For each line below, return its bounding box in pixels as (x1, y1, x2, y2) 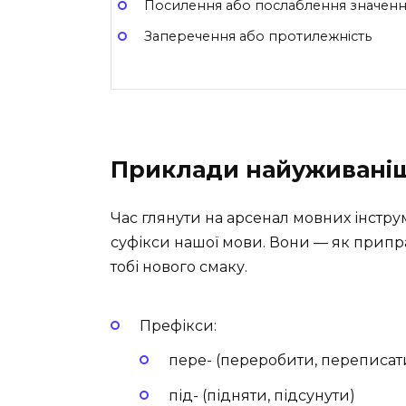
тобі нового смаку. (111, 257, 247, 275)
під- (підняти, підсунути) (169, 386, 355, 404)
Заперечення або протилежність (143, 28, 372, 45)
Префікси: (140, 317, 217, 335)
